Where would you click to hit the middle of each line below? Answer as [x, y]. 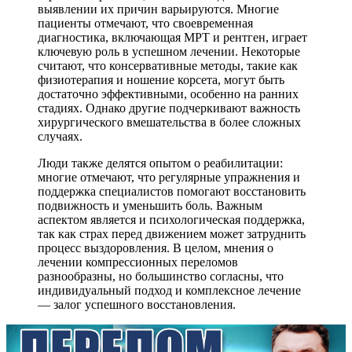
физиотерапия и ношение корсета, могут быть [161, 79]
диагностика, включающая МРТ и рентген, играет [172, 37]
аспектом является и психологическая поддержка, [171, 219]
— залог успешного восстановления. [137, 304]
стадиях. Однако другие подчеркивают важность [169, 108]
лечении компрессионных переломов [138, 262]
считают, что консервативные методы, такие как [168, 65]
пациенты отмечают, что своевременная [145, 23]
